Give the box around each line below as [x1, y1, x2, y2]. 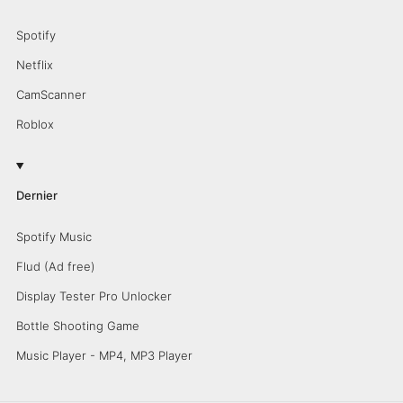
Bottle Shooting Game [15, 318, 139, 333]
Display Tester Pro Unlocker [15, 288, 172, 303]
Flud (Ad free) [15, 258, 95, 273]
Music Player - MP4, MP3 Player [15, 347, 193, 363]
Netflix [15, 57, 53, 72]
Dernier [15, 187, 58, 202]
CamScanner [15, 86, 86, 102]
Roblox [15, 116, 54, 131]
